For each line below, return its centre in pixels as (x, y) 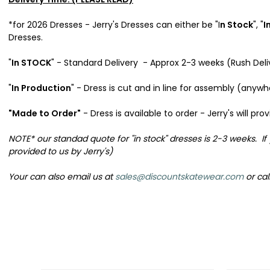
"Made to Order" (45, 113)
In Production (41, 88)
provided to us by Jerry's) (61, 151)
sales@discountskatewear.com (179, 176)
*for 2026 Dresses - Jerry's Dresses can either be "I (114, 24)
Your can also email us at (62, 176)
